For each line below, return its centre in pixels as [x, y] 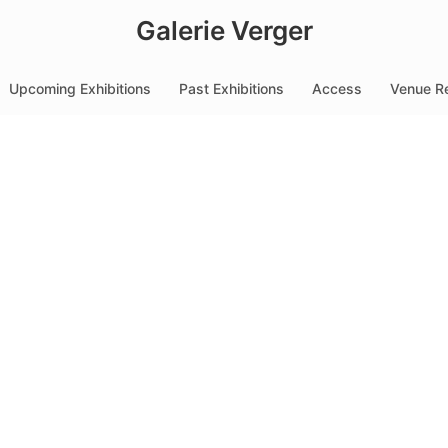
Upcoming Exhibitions [80, 88]
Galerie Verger [224, 30]
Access [337, 88]
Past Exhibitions [231, 88]
